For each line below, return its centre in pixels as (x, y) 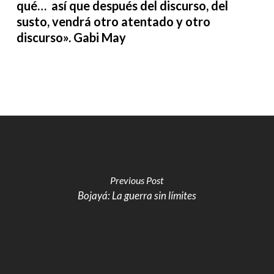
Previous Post (137, 180)
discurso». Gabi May (71, 37)
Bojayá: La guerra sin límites (137, 195)
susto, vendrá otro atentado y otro (113, 21)
